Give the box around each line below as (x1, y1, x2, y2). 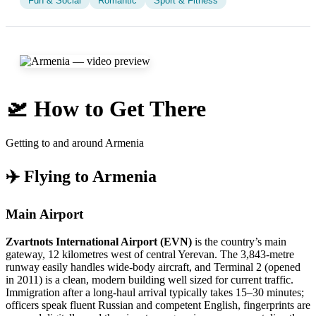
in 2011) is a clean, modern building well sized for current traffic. (6, 273, 293, 286)
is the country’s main (192, 235, 286, 248)
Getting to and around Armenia (6, 137, 144, 150)
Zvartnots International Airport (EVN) (6, 235, 192, 248)
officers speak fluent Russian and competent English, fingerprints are (6, 298, 310, 311)
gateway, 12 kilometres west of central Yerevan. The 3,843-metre (6, 248, 294, 260)
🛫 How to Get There (6, 96, 206, 121)
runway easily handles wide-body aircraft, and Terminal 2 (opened (6, 260, 300, 273)
